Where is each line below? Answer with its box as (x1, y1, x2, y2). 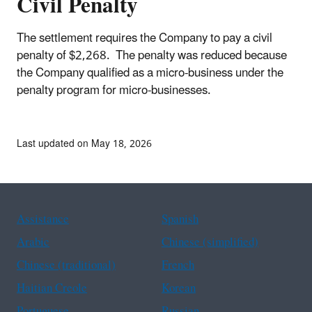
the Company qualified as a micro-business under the (17, 60, 283, 86)
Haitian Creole (17, 275, 87, 301)
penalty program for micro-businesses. (17, 77, 211, 103)
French (162, 252, 194, 278)
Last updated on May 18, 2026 (17, 133, 152, 154)
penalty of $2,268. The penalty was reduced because (17, 42, 287, 68)
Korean (162, 275, 196, 301)
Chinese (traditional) (17, 252, 116, 278)
